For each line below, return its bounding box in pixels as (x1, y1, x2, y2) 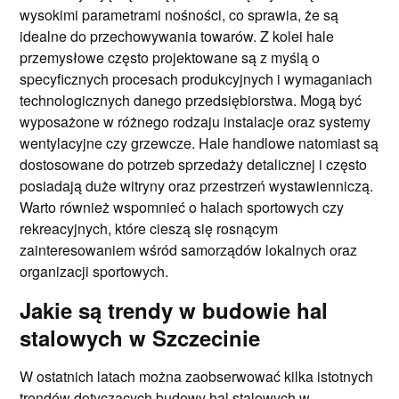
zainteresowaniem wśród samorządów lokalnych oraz (20, 239, 358, 260)
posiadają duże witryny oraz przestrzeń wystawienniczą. (20, 175, 374, 196)
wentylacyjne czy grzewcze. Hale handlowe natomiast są (20, 132, 379, 153)
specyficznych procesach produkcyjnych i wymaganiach (20, 68, 373, 89)
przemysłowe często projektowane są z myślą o (20, 46, 321, 68)
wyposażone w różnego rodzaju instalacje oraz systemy (20, 110, 371, 132)
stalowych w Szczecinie (20, 322, 261, 353)
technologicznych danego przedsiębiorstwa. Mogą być (20, 89, 362, 110)
